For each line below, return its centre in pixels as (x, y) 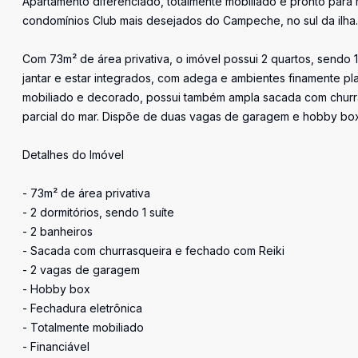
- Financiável (56, 346)
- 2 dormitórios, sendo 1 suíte (98, 212)
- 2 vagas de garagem (81, 270)
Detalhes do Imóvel (73, 155)
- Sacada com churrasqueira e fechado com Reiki (153, 251)
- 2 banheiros (58, 231)
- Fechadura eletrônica (82, 308)
